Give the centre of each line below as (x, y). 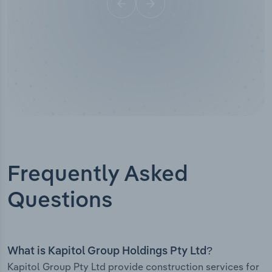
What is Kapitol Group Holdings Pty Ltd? (110, 252)
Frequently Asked (98, 175)
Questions (60, 201)
